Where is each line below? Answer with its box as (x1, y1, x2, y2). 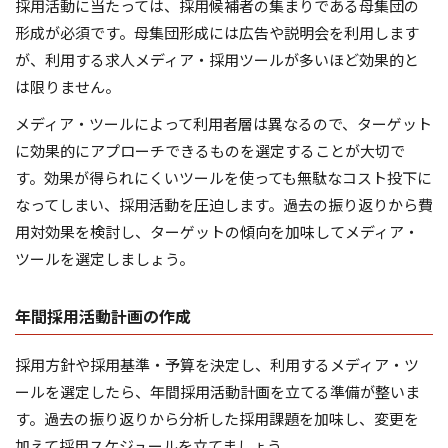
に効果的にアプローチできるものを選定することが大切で (15, 140, 405, 162)
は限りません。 (15, 76, 120, 98)
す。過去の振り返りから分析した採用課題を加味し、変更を (15, 408, 419, 430)
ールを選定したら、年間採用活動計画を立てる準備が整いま (15, 381, 420, 403)
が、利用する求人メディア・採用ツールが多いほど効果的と (15, 49, 419, 71)
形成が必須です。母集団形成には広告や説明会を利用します (15, 22, 419, 44)
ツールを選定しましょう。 (15, 248, 194, 270)
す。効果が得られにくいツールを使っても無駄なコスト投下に (15, 167, 432, 189)
